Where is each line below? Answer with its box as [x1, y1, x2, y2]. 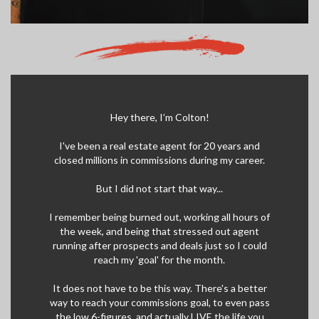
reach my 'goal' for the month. [94, 253, 225, 266]
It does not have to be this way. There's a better [52, 282, 267, 295]
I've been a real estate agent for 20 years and [59, 140, 260, 152]
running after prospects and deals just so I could [52, 239, 267, 252]
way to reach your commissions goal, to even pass [49, 296, 270, 309]
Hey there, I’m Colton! [110, 111, 209, 124]
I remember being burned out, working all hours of [49, 211, 270, 224]
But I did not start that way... [96, 182, 223, 195]
